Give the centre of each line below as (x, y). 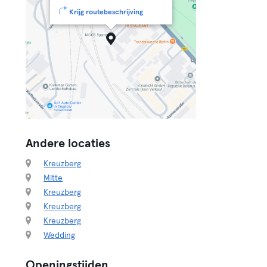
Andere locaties (68, 144)
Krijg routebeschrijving (106, 13)
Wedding (60, 235)
